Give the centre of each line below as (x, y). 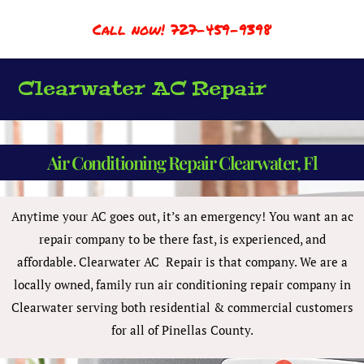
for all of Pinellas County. (182, 330)
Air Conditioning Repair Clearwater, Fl (182, 162)
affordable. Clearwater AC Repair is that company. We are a (182, 262)
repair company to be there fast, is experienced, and (182, 239)
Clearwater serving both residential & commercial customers (182, 307)
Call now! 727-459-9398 (182, 29)
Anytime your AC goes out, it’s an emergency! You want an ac (182, 216)
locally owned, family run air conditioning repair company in (182, 284)
